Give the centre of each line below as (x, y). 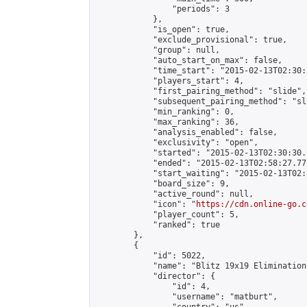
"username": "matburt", (186, 297)
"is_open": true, (162, 29)
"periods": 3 (162, 9)
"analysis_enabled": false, (186, 132)
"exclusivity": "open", (177, 143)
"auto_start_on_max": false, (189, 60)
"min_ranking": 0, (165, 112)
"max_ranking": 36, (167, 122)
